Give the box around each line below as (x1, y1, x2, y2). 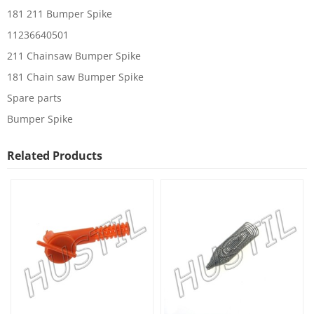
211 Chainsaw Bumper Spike (7, 49, 141, 63)
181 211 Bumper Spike (7, 7, 112, 21)
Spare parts (7, 91, 62, 105)
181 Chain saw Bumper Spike (7, 70, 144, 84)
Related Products (7, 148, 102, 164)
